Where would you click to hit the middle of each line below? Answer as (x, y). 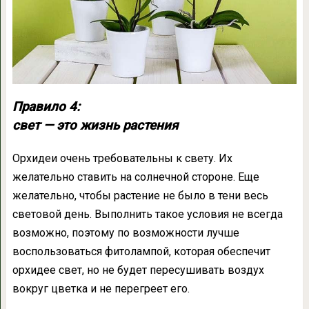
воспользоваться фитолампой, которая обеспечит (141, 251)
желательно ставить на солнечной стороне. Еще (136, 177)
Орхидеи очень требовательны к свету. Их (122, 158)
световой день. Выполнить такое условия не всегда (147, 214)
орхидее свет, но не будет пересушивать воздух (138, 270)
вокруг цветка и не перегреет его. (101, 288)
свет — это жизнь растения (95, 125)
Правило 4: (46, 107)
